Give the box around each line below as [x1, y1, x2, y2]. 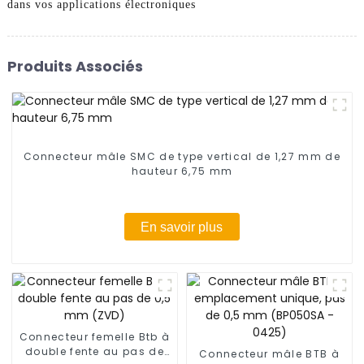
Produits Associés [6, 55, 143, 76]
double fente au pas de [24, 344, 164, 358]
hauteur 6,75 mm [131, 164, 233, 179]
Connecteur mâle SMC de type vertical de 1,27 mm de [24, 149, 340, 164]
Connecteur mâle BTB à [199, 346, 340, 361]
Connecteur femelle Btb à [19, 329, 171, 344]
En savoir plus [141, 219, 223, 234]
